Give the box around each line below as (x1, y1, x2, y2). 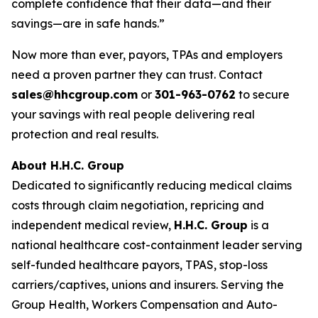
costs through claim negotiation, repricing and (11, 198, 264, 212)
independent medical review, (11, 218, 174, 232)
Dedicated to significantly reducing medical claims (11, 178, 292, 192)
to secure (236, 87, 290, 102)
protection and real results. (11, 127, 158, 141)
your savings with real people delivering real (11, 107, 255, 121)
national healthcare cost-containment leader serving (11, 238, 302, 252)
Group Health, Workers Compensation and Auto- (11, 297, 278, 312)
